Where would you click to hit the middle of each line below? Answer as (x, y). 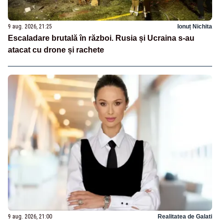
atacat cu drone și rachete (56, 50)
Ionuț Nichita (195, 27)
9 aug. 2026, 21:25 (30, 27)
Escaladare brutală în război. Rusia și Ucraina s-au (101, 38)
